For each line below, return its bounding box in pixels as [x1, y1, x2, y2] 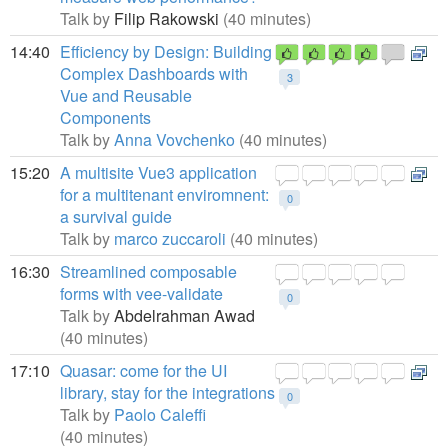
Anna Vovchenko [114, 128, 235, 151]
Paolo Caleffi [114, 403, 206, 426]
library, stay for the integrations [60, 381, 275, 404]
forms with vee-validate [60, 282, 223, 305]
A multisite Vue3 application [60, 161, 257, 184]
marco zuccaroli [114, 227, 226, 250]
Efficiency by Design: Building [60, 40, 272, 63]
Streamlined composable [60, 260, 237, 283]
